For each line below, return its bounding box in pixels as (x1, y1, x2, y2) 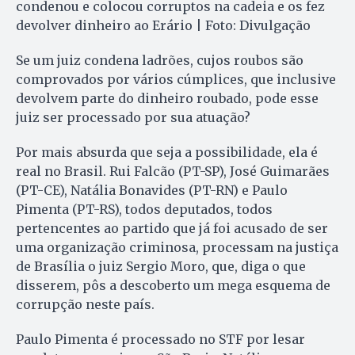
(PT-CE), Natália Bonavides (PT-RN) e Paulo (16, 181, 288, 198)
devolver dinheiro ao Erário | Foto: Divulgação (16, 17, 311, 33)
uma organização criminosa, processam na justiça (16, 239, 338, 255)
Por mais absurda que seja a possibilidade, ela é (16, 143, 318, 160)
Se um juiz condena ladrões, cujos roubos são (16, 52, 303, 68)
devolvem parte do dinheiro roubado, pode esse (16, 90, 319, 106)
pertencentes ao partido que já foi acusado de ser (16, 219, 328, 236)
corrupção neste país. (16, 296, 155, 312)
